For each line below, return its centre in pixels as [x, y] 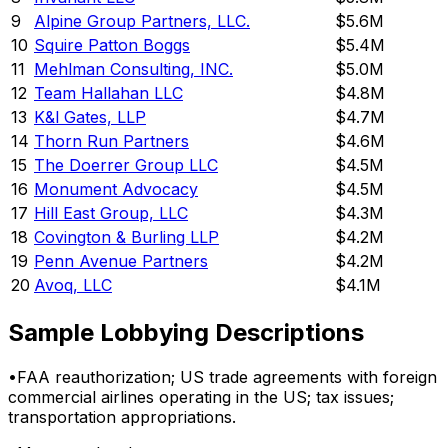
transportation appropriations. [122, 417]
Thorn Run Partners [111, 141]
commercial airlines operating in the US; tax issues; [201, 397]
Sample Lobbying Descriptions [186, 333]
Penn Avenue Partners [121, 261]
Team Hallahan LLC [108, 93]
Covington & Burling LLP [126, 237]
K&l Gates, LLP [90, 117]
